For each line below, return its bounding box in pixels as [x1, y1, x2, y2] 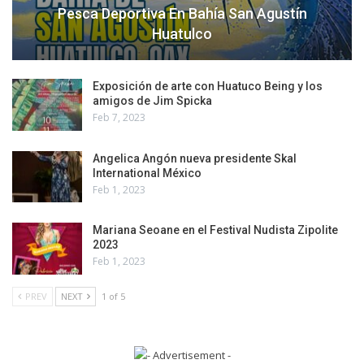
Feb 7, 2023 [93, 110, 145, 125]
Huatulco [152, 25, 212, 43]
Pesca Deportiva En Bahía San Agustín [57, 5, 307, 23]
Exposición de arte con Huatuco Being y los [93, 80, 323, 93]
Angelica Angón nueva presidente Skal [93, 151, 297, 165]
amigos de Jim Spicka [93, 94, 212, 108]
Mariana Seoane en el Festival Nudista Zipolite [93, 223, 338, 237]
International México [93, 166, 201, 180]
